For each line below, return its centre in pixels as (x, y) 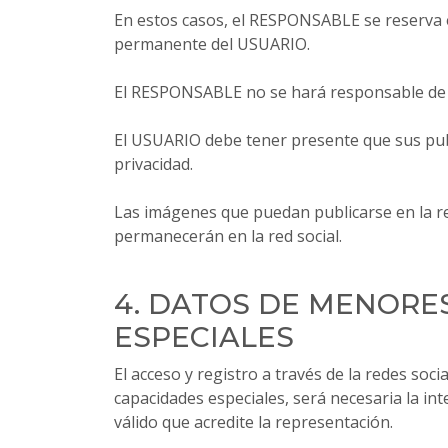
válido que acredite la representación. (253, 422)
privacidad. (153, 164)
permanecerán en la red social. (228, 236)
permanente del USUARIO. (212, 44)
